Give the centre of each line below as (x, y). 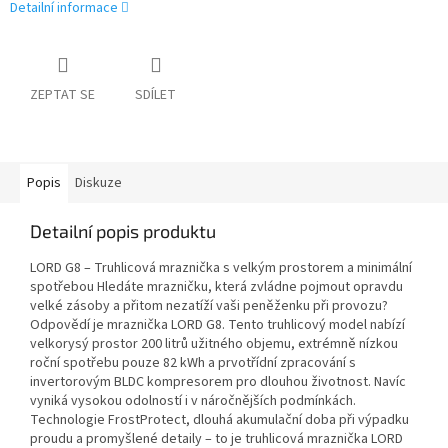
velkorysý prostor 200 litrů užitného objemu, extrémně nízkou (214, 344)
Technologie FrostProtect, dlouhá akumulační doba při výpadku (219, 420)
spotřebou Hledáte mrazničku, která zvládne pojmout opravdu (216, 287)
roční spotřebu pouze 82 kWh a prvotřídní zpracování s (193, 363)
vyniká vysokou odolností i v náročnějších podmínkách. (193, 401)
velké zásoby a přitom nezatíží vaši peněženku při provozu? (209, 306)
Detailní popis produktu (123, 231)
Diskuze (98, 183)
